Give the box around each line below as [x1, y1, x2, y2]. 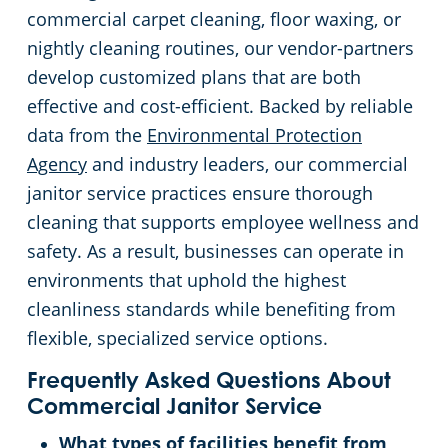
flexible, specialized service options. [27, 326, 328, 351]
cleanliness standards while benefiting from [27, 297, 396, 322]
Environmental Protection [147, 123, 362, 148]
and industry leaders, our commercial [87, 152, 408, 177]
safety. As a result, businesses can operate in [27, 239, 404, 264]
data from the [27, 123, 147, 148]
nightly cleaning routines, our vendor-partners [27, 36, 414, 61]
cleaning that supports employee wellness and [27, 210, 419, 235]
